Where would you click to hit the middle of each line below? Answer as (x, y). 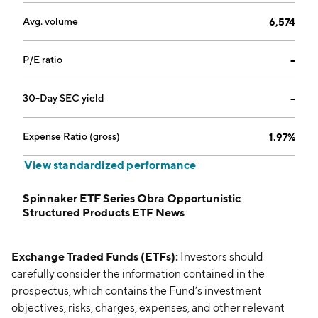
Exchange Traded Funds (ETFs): (95, 256)
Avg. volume (50, 21)
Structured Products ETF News (104, 212)
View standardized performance (110, 165)
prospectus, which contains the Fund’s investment (137, 291)
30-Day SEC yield (64, 98)
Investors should (221, 257)
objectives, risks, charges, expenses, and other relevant (148, 308)
